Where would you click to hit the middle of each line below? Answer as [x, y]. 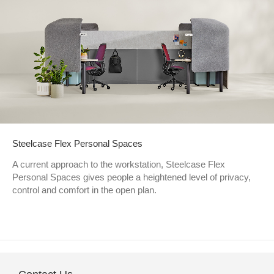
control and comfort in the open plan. [84, 190]
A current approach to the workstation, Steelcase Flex [119, 164]
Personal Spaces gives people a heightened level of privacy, [131, 177]
